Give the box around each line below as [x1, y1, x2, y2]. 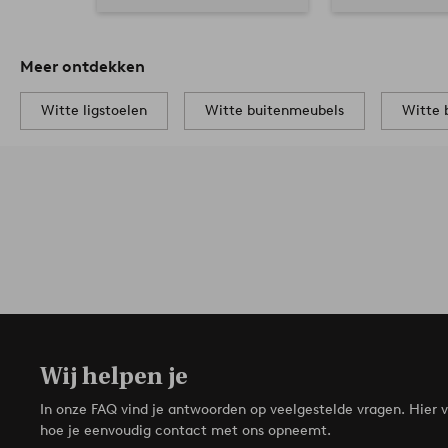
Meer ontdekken [20, 56, 145, 76]
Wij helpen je [40, 361, 188, 390]
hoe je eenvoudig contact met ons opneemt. [40, 421, 331, 439]
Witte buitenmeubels [205, 101, 344, 119]
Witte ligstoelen [41, 101, 147, 119]
